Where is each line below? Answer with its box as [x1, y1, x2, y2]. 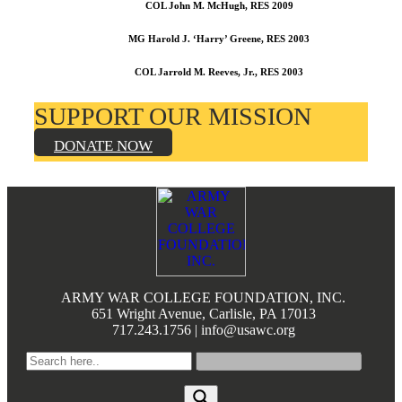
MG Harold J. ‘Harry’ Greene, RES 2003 [128, 32, 310, 44]
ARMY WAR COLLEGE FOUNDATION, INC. [61, 289, 345, 305]
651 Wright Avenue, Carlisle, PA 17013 [91, 305, 316, 321]
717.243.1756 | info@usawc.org [111, 321, 295, 337]
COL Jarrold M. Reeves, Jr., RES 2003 [135, 66, 303, 77]
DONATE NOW [54, 136, 153, 154]
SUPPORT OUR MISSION [34, 101, 318, 130]
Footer [6, 185, 68, 209]
